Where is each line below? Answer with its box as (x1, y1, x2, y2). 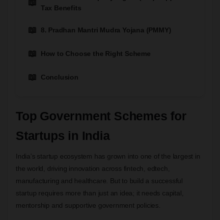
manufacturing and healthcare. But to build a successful (16, 176, 183, 185)
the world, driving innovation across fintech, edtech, (16, 164, 170, 172)
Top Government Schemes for (16, 109, 187, 123)
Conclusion (40, 73, 79, 81)
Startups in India (16, 128, 110, 142)
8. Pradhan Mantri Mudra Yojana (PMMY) (40, 26, 171, 34)
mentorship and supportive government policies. (16, 201, 161, 209)
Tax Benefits (40, 3, 82, 12)
